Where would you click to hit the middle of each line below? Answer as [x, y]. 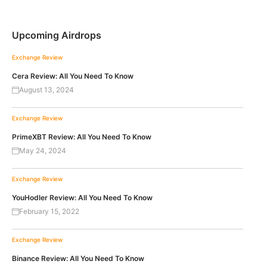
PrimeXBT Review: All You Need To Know [82, 137]
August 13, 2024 [46, 90]
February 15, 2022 [49, 212]
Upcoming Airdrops [57, 35]
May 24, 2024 [43, 151]
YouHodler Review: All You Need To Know [82, 198]
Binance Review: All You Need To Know [78, 259]
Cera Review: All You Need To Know [73, 76]
